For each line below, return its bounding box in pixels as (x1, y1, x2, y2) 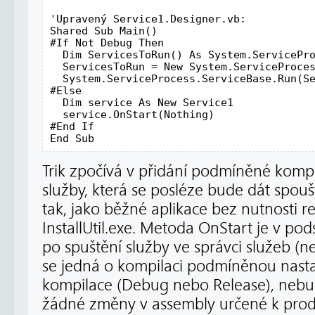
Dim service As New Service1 (50, 96, 233, 108)
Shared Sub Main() (50, 24, 157, 37)
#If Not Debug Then (50, 36, 164, 49)
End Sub (50, 131, 94, 144)
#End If (50, 120, 94, 132)
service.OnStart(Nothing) (50, 108, 214, 120)
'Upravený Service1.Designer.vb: (50, 12, 246, 25)
